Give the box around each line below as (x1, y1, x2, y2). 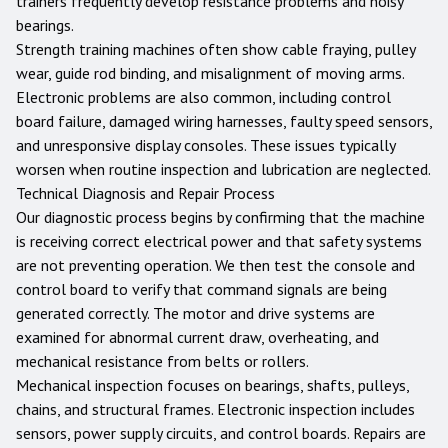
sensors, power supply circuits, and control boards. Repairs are (16, 423, 426, 443)
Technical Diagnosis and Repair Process (16, 183, 275, 203)
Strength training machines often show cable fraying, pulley (16, 39, 415, 59)
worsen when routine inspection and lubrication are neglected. (16, 159, 431, 179)
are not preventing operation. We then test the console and (16, 255, 415, 275)
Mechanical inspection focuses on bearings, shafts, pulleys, (16, 375, 409, 395)
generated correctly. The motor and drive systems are (16, 303, 375, 323)
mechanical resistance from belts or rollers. (16, 351, 309, 371)
